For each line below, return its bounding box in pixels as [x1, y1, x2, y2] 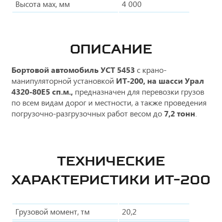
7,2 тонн [164, 108, 195, 118]
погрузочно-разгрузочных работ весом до [11, 108, 164, 118]
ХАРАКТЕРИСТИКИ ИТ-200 [11, 171, 211, 187]
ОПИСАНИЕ [70, 41, 152, 56]
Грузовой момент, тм [15, 206, 90, 217]
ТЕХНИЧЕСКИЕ [57, 153, 165, 168]
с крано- [137, 64, 166, 75]
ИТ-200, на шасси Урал [116, 75, 204, 86]
